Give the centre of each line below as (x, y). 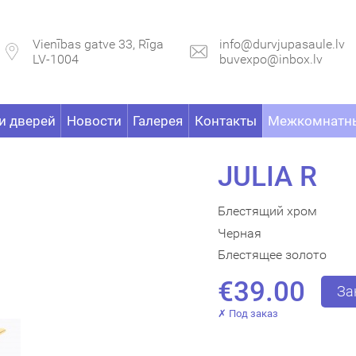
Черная (240, 233)
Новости (95, 121)
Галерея (158, 121)
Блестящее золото (272, 255)
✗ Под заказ (248, 314)
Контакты (225, 121)
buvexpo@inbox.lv (271, 59)
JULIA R (267, 176)
